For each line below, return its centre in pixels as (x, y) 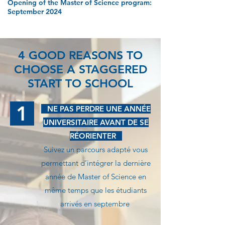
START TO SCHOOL (80, 83)
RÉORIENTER (96, 136)
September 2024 (35, 12)
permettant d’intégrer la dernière (96, 163)
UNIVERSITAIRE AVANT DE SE (96, 122)
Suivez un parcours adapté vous (96, 149)
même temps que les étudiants (96, 190)
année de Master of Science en (96, 177)
